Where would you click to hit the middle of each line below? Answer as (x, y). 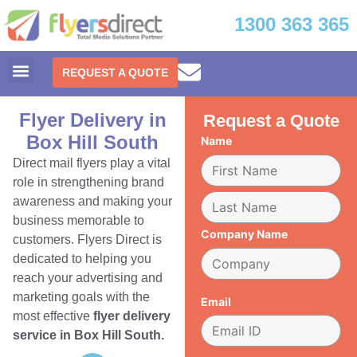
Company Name (245, 233)
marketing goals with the (81, 297)
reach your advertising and (88, 278)
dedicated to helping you (82, 259)
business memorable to (78, 221)
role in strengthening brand (88, 182)
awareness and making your (92, 202)
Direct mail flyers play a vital (92, 163)
